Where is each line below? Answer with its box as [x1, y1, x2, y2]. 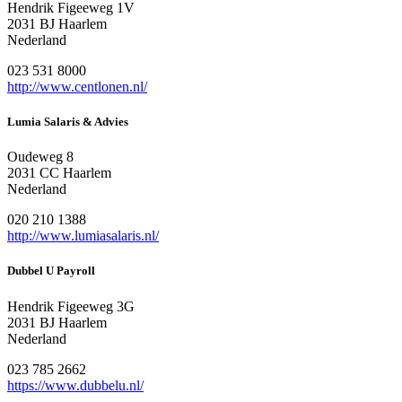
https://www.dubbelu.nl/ [7, 377, 144, 393]
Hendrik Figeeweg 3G [7, 298, 135, 314]
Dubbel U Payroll [7, 264, 95, 278]
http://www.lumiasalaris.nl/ [7, 228, 159, 244]
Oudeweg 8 [7, 149, 74, 165]
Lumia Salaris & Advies [7, 115, 128, 129]
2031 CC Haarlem [7, 165, 111, 181]
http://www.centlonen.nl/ [7, 78, 147, 94]
